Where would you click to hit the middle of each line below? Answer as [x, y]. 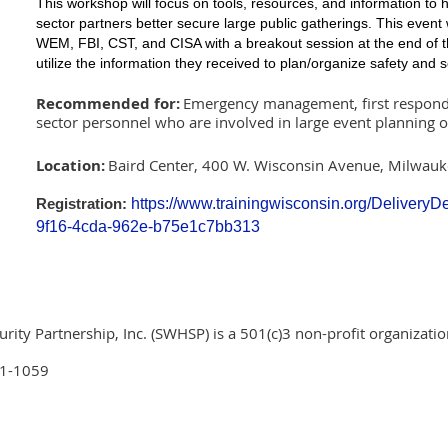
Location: [70, 165]
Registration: [81, 204]
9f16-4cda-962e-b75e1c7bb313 [148, 226]
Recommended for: [108, 103]
